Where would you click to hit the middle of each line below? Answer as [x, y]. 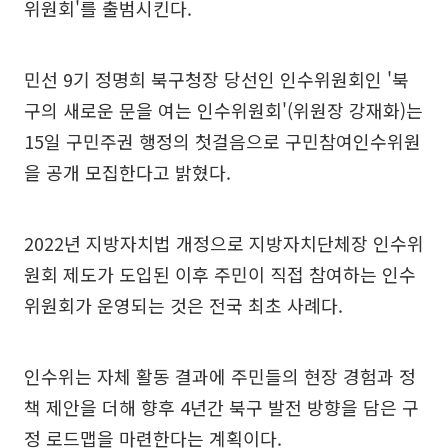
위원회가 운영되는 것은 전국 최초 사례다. [183, 305]
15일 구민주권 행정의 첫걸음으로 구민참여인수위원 [222, 141]
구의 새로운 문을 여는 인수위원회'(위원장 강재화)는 [223, 110]
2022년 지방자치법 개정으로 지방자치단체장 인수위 [224, 243]
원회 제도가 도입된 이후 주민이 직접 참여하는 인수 [220, 274]
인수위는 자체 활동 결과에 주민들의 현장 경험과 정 [220, 376]
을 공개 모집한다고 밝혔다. [127, 172]
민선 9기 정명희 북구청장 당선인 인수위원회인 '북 [216, 79]
